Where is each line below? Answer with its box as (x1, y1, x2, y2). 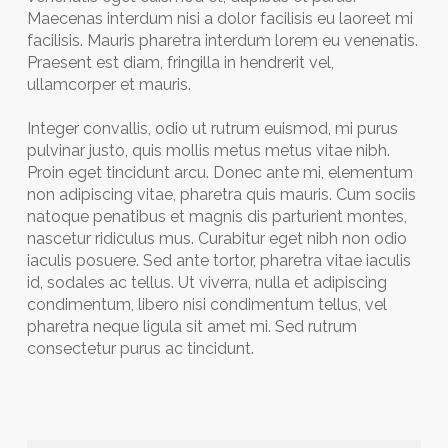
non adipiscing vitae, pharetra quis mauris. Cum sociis (26, 185, 416, 204)
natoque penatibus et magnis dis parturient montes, (26, 207, 407, 226)
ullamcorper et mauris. (26, 75, 191, 94)
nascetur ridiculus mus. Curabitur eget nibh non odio (26, 229, 407, 248)
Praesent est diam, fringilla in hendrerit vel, (26, 53, 334, 72)
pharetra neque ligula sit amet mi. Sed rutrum (26, 317, 357, 336)
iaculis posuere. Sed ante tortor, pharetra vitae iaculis (26, 251, 411, 270)
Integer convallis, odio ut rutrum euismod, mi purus (26, 119, 398, 138)
